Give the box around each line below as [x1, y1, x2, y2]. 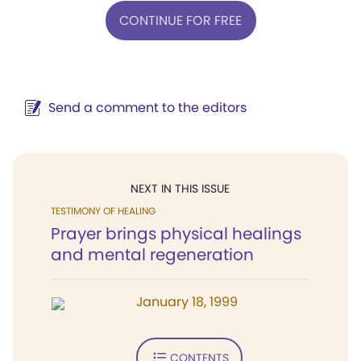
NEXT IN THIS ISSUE [131, 180, 230, 197]
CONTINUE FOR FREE [119, 10, 242, 30]
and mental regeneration [51, 243, 254, 266]
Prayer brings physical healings [51, 222, 301, 245]
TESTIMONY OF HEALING [51, 204, 156, 218]
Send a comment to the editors [48, 98, 247, 117]
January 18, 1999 [136, 293, 238, 311]
